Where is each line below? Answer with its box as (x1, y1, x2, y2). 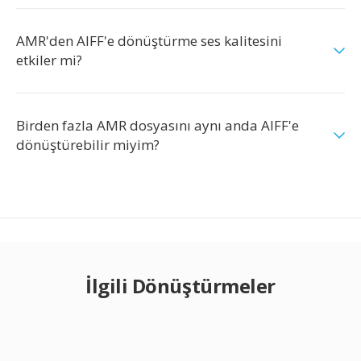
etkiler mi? (16, 51, 82, 69)
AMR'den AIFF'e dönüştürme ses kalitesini (16, 31, 282, 50)
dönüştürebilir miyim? (16, 135, 160, 154)
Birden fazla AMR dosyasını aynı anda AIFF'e (16, 116, 299, 135)
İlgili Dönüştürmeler (85, 272, 276, 299)
